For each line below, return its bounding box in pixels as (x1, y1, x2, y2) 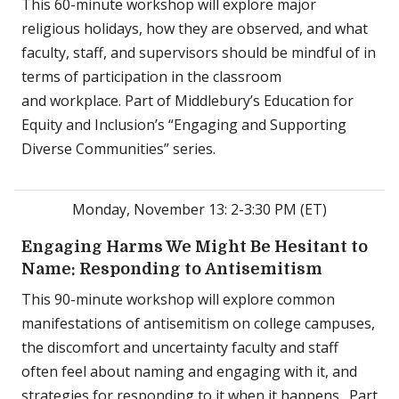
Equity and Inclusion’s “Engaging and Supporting (21, 115, 346, 134)
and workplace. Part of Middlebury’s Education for (21, 91, 354, 110)
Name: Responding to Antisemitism (21, 260, 326, 278)
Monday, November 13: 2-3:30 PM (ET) (72, 199, 327, 219)
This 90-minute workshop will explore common (21, 289, 335, 309)
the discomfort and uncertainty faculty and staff (21, 338, 338, 357)
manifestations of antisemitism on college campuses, (21, 313, 375, 333)
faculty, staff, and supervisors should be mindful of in (21, 43, 376, 62)
